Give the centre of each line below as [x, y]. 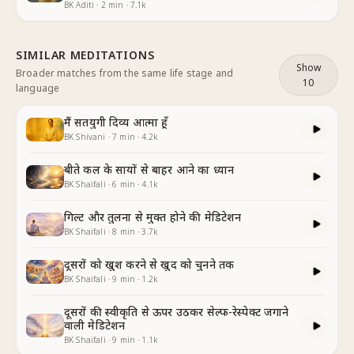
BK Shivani [85, 137]
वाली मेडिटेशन [95, 325]
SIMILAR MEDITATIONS [85, 55]
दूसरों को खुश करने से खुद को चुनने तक [149, 264]
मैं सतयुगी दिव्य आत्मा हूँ [116, 122]
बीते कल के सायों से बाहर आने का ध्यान [149, 169]
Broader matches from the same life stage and [125, 73]
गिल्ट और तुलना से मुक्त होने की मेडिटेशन [153, 217]
